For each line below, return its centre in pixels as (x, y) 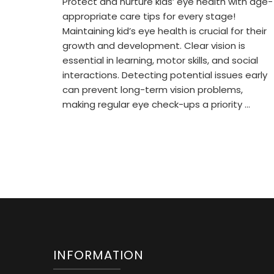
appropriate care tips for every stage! (149, 17)
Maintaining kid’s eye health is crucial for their (165, 31)
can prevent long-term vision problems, (153, 90)
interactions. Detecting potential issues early (165, 75)
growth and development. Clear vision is (154, 46)
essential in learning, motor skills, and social (160, 61)
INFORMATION (98, 255)
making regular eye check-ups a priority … (156, 105)
